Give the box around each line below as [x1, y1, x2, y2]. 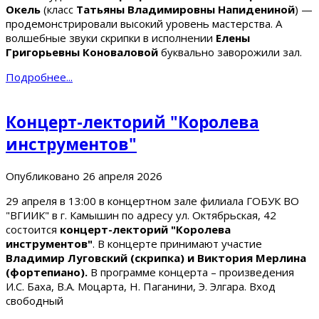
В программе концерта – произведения [90, 265, 294, 280]
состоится [6, 222, 60, 237]
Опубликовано [6, 169, 80, 184]
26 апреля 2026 [83, 169, 162, 184]
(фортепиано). [6, 265, 90, 280]
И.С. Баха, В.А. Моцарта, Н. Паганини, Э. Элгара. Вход [6, 279, 276, 294]
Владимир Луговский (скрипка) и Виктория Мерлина [6, 251, 306, 266]
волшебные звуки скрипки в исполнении [6, 30, 216, 45]
